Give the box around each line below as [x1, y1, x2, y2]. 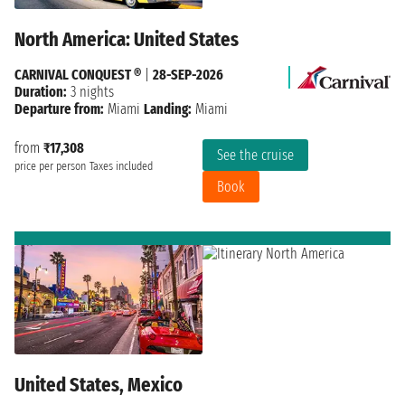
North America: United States [14, 26, 239, 52]
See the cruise [217, 146, 294, 164]
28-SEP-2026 [153, 65, 223, 83]
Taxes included [89, 158, 153, 174]
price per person [14, 158, 86, 174]
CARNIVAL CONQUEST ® [14, 65, 141, 83]
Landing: [144, 99, 192, 118]
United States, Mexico [14, 372, 183, 397]
